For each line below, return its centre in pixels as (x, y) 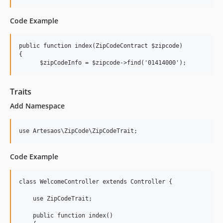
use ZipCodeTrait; (56, 198)
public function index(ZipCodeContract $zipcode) (101, 46)
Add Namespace (37, 106)
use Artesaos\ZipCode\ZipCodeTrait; (78, 131)
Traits (21, 91)
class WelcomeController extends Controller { (96, 181)
